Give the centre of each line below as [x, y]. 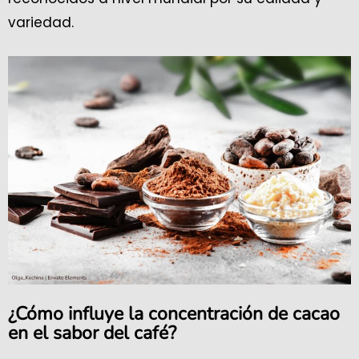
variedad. [41, 22]
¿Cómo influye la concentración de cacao [174, 314]
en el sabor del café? [92, 333]
